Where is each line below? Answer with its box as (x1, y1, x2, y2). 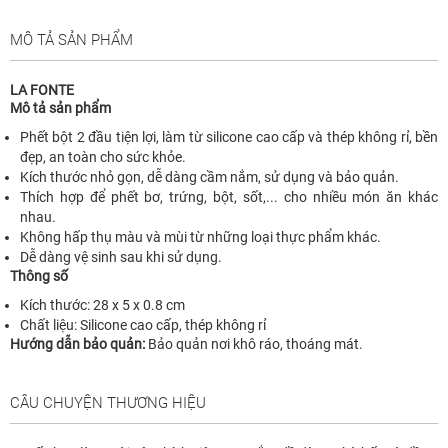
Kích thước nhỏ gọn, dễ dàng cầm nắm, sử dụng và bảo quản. (20, 168, 399, 185)
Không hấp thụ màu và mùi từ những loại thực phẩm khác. (20, 228, 381, 245)
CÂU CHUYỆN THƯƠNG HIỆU (10, 393, 206, 412)
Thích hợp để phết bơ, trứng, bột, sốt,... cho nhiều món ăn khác (20, 188, 438, 205)
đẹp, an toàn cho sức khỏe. (20, 148, 186, 165)
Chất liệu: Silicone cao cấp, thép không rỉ (20, 316, 266, 333)
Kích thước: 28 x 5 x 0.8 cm (20, 296, 185, 313)
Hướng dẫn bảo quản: (10, 335, 145, 352)
